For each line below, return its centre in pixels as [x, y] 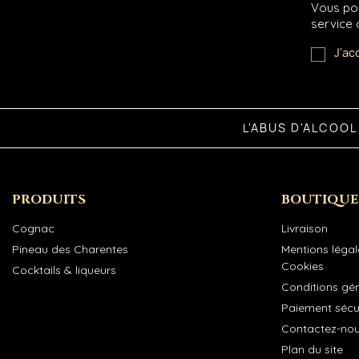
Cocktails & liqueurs [64, 270]
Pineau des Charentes [70, 249]
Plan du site [312, 349]
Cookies [303, 266]
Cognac [33, 228]
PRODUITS [49, 199]
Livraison [305, 228]
